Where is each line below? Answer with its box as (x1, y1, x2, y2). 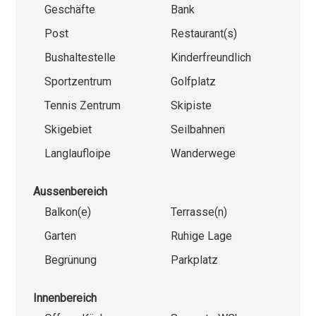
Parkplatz (171, 253, 218, 267)
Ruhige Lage (171, 229, 232, 243)
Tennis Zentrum (44, 99, 121, 113)
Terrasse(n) (171, 205, 227, 219)
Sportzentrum (44, 75, 112, 89)
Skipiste (171, 99, 212, 113)
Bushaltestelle (44, 51, 116, 65)
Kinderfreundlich (171, 51, 251, 65)
